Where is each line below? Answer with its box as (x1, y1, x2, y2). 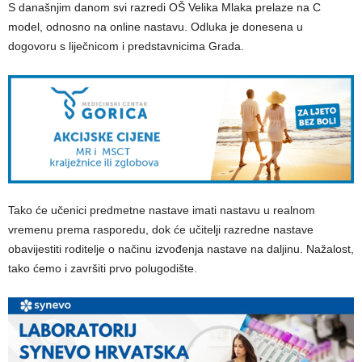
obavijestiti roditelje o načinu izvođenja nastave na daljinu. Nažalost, (8, 242, 354, 255)
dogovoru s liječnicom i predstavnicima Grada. (8, 40, 244, 53)
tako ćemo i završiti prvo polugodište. (8, 261, 197, 275)
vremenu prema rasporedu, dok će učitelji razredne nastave (8, 222, 314, 236)
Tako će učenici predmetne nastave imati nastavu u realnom (8, 203, 315, 217)
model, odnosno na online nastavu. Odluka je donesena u (8, 20, 303, 34)
